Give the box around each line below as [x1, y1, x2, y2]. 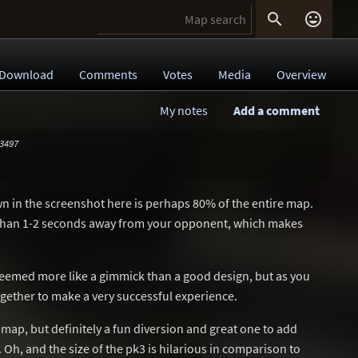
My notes [160, 102, 208, 118]
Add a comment [233, 102, 320, 118]
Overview [276, 66, 326, 82]
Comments [79, 66, 137, 82]
